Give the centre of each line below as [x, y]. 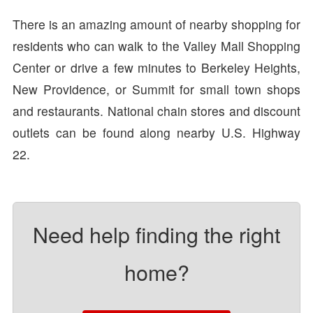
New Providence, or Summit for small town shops [156, 89]
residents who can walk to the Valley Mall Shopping [156, 46]
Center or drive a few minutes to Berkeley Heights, [156, 68]
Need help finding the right [156, 234]
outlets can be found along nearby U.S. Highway [156, 133]
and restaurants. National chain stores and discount [156, 111]
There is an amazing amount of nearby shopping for [156, 24]
